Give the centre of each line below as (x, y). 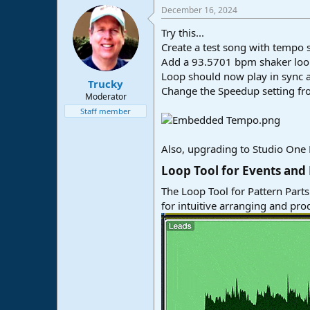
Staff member (106, 111)
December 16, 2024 (199, 10)
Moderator (106, 96)
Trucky (106, 83)
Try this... (183, 33)
